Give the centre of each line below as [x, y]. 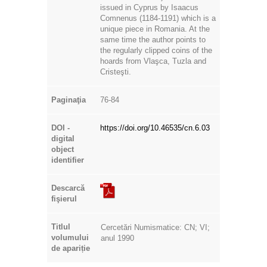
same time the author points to [153, 39]
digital [63, 138]
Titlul [61, 226]
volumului [70, 237]
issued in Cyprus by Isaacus [149, 7]
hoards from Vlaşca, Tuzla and [153, 61]
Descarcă [68, 188]
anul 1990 [117, 238]
